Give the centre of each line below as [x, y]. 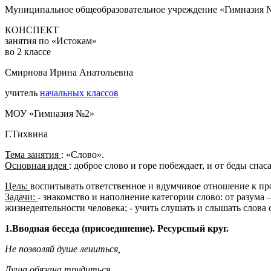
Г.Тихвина [26, 134]
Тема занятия [33, 154]
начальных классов [79, 93]
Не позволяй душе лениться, [63, 249]
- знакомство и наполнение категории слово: [131, 197]
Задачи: [21, 197]
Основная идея [37, 165]
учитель [22, 93]
